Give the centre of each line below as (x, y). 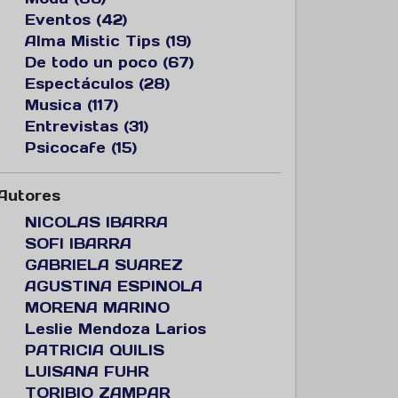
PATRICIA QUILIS (95, 350)
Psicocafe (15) (81, 147)
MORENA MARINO (97, 307)
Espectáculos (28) (97, 84)
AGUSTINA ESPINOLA (114, 286)
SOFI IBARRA (78, 243)
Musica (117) (72, 105)
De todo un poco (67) (109, 62)
